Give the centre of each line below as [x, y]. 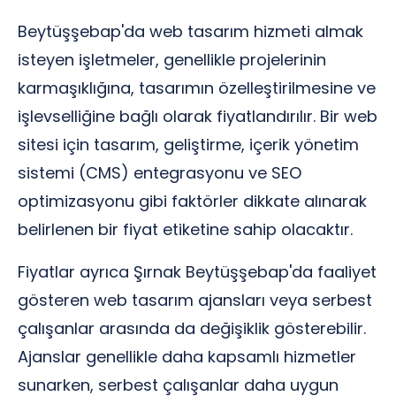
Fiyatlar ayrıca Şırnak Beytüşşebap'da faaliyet [197, 272]
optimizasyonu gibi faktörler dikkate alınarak [192, 201]
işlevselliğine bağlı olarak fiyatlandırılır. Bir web [198, 116]
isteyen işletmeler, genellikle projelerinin [172, 60]
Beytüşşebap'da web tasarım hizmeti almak [190, 31]
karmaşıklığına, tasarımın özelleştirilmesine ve [197, 88]
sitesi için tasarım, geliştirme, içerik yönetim [188, 145]
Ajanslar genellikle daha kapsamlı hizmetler [187, 357]
